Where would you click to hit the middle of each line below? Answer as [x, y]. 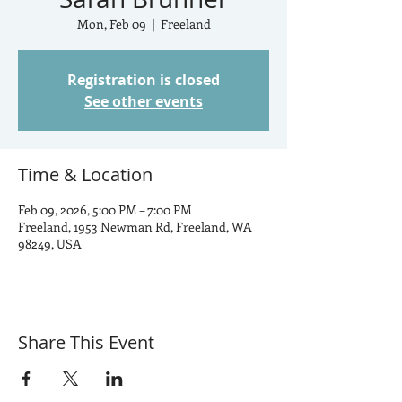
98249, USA [50, 244]
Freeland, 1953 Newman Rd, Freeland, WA [135, 227]
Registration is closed [144, 80]
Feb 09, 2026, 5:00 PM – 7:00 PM [105, 210]
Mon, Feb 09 [111, 24]
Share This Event [86, 342]
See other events [144, 101]
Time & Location [85, 175]
